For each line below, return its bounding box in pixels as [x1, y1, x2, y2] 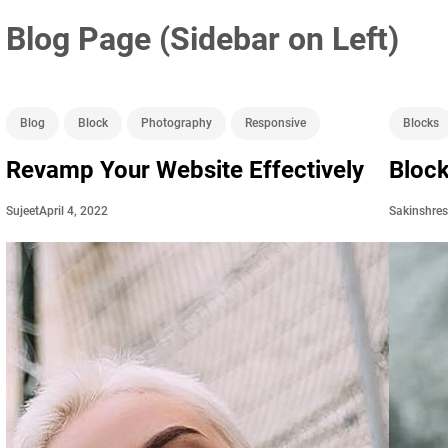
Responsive [244, 115, 306, 130]
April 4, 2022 [38, 203, 108, 218]
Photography [140, 115, 212, 130]
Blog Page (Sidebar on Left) [5, 19, 399, 58]
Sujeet [5, 204, 39, 219]
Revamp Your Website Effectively [5, 155, 364, 184]
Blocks [403, 115, 440, 130]
